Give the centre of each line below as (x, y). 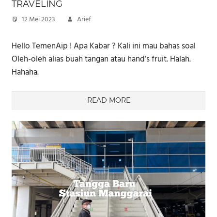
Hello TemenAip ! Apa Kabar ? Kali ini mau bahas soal (104, 46)
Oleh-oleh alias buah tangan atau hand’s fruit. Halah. (101, 59)
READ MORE (108, 101)
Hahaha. (25, 72)
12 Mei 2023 (39, 20)
